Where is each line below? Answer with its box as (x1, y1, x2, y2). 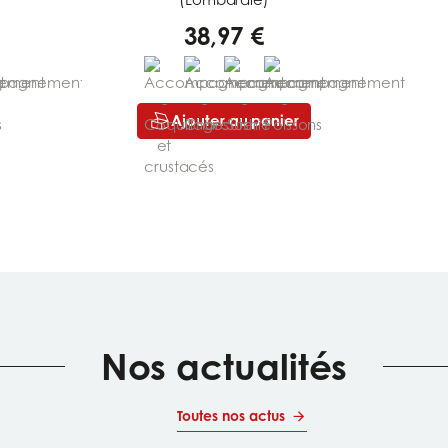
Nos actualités (100, 345, 348, 389)
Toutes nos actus (177, 407, 286, 425)
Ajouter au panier (171, 111, 299, 131)
